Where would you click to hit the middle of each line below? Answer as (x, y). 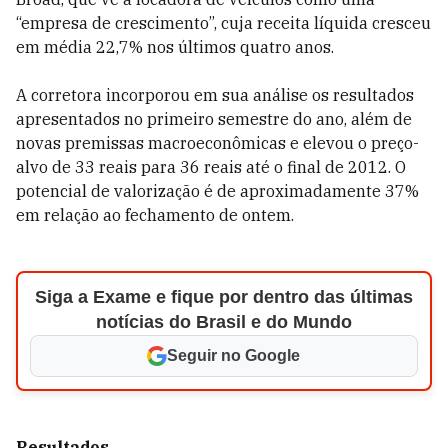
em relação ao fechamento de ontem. (155, 215)
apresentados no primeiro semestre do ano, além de (214, 119)
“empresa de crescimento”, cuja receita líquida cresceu (223, 23)
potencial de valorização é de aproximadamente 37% (217, 191)
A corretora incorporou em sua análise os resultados (215, 95)
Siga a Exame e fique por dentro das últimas (223, 297)
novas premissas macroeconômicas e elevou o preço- (217, 143)
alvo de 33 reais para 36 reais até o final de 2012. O (211, 167)
